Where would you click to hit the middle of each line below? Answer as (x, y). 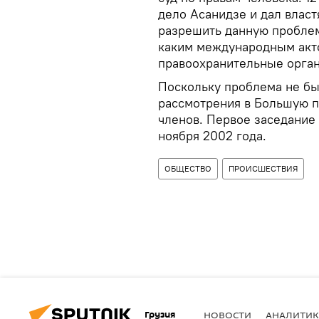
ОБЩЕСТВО (188, 168)
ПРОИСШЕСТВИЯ (263, 168)
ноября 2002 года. (212, 136)
